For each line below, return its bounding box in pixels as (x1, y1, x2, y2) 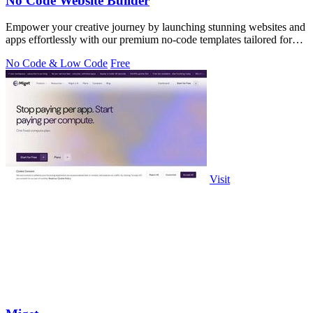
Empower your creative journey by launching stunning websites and (6, 21, 305, 34)
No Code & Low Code (6, 57, 108, 70)
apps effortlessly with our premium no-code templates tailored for (6, 34, 292, 46)
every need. (6, 46, 57, 59)
